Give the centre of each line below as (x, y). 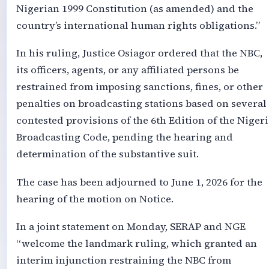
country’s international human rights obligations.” (138, 25)
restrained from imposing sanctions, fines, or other (139, 87)
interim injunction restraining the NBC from (123, 261)
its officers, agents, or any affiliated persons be (127, 70)
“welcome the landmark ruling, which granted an (136, 244)
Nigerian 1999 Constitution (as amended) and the (134, 8)
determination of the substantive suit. (107, 154)
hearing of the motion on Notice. (95, 199)
